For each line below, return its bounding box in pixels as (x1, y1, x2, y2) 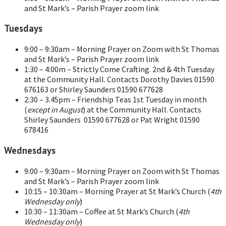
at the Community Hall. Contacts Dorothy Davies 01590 (24, 74, 214, 85)
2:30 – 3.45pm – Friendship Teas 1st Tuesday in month (24, 94, 207, 105)
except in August (27, 104, 83, 115)
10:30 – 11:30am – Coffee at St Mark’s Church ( (24, 206, 179, 216)
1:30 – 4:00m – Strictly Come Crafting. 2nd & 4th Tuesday (24, 64, 214, 75)
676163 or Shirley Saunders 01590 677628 (24, 84, 163, 95)
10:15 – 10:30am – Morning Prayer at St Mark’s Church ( (24, 186, 210, 196)
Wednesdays (4, 144, 55, 156)
